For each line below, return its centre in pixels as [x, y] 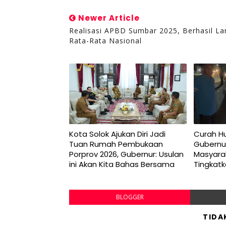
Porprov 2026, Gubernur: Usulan [126, 154]
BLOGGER [130, 197]
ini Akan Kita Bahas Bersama [122, 164]
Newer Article [108, 18]
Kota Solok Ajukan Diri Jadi [117, 134]
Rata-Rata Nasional [105, 40]
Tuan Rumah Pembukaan [116, 144]
